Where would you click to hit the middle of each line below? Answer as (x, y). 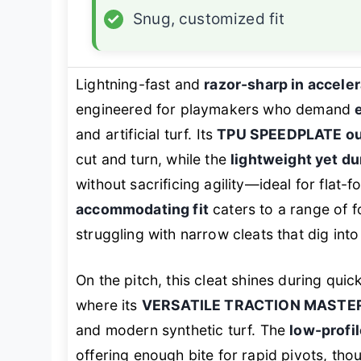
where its (109, 305)
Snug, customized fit (209, 19)
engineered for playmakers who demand (216, 110)
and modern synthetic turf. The (183, 330)
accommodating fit (142, 210)
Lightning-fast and (140, 85)
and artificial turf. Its (147, 135)
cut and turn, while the (154, 160)
